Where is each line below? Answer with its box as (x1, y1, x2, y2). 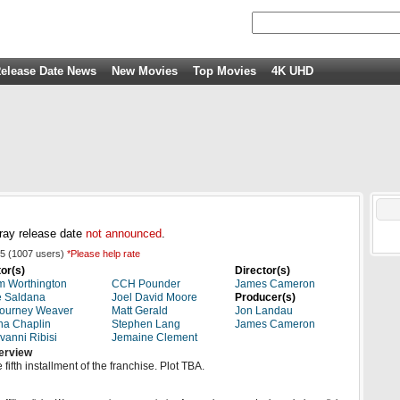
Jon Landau (235, 304, 293, 317)
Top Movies (193, 64, 256, 78)
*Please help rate (67, 248, 140, 259)
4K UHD (271, 64, 313, 78)
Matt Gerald (112, 304, 168, 317)
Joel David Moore (112, 291, 197, 304)
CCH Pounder (112, 278, 180, 290)
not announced (86, 227, 162, 240)
